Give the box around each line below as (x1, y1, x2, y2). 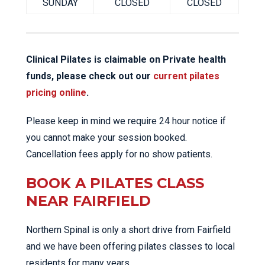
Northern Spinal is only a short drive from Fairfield (26, 224, 231, 236)
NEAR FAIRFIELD (26, 192, 151, 210)
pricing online (26, 87, 86, 99)
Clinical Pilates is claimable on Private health (26, 54, 226, 66)
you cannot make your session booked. (26, 132, 187, 144)
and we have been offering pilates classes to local (26, 241, 235, 253)
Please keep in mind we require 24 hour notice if (26, 115, 226, 127)
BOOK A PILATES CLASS (26, 174, 204, 192)
